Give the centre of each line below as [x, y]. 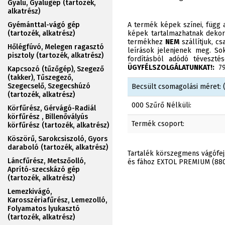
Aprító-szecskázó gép [44, 170]
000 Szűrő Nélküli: [161, 105]
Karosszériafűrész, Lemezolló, [57, 200]
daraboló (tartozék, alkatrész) [58, 147]
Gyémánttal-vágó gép [44, 25]
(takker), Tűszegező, [40, 78]
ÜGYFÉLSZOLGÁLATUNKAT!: [171, 68]
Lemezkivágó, [30, 192]
